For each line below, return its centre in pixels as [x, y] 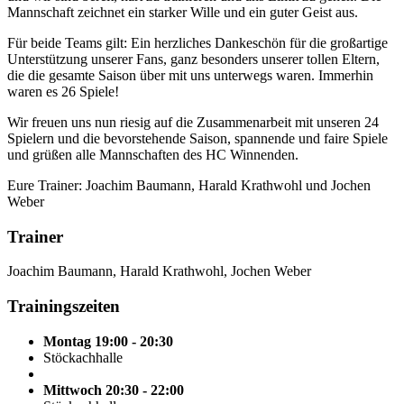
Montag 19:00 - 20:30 [108, 341]
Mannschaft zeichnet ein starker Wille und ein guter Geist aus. [183, 12]
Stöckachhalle [83, 357]
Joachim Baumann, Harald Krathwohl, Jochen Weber [159, 271]
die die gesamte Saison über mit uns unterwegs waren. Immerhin [190, 75]
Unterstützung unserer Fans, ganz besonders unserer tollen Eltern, [193, 59]
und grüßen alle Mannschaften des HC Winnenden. [153, 154]
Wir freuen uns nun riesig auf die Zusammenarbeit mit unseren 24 [193, 122]
